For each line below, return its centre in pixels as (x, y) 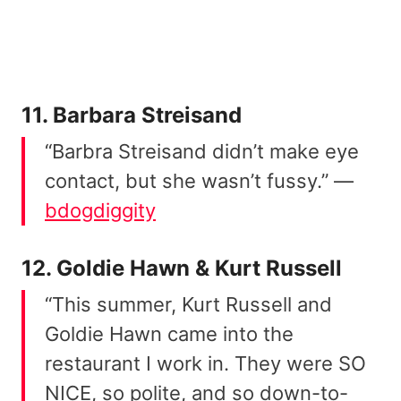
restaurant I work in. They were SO (205, 364)
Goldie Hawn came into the (169, 334)
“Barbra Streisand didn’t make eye (202, 152)
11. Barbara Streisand (132, 115)
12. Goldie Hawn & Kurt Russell (182, 269)
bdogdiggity (100, 211)
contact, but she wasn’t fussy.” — (199, 181)
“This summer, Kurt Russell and (188, 305)
